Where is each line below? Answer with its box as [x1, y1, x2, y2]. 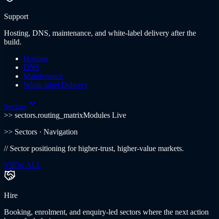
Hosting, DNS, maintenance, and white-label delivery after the [4, 28, 196, 37]
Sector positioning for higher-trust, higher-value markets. [10, 144, 184, 153]
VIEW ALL [4, 160, 42, 169]
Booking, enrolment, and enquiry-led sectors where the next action [4, 207, 209, 216]
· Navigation [37, 127, 78, 136]
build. [4, 37, 22, 46]
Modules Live [83, 110, 126, 119]
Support [4, 12, 28, 21]
